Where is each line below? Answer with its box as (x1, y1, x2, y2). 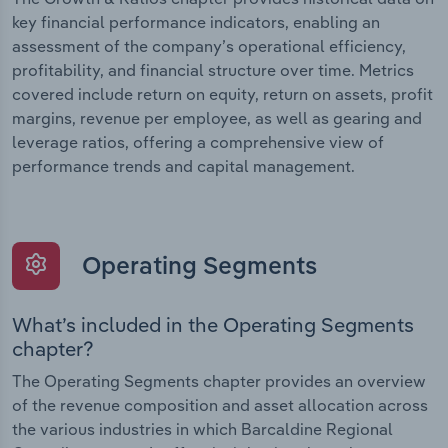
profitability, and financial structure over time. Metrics (12, 60, 414, 81)
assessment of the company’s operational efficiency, (12, 36, 406, 57)
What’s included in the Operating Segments (12, 312, 414, 338)
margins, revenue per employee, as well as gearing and (12, 108, 422, 129)
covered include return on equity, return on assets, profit (12, 84, 433, 105)
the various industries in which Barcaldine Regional (12, 419, 393, 440)
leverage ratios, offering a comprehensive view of (12, 132, 384, 153)
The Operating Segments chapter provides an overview (12, 371, 426, 392)
